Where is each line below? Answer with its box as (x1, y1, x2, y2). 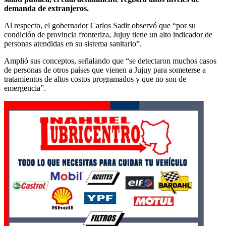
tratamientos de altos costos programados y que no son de (4, 74, 186, 83)
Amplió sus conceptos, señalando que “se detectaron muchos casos (4, 56, 216, 65)
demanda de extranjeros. (4, 4, 89, 13)
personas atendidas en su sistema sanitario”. (4, 39, 142, 48)
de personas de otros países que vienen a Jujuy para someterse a (4, 65, 206, 74)
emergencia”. (4, 83, 46, 92)
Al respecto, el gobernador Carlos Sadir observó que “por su (4, 21, 196, 30)
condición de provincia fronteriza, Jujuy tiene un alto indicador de (4, 30, 212, 39)
